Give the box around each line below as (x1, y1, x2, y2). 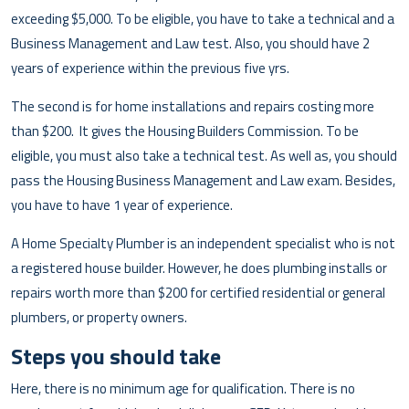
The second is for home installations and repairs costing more (11, 95, 374, 117)
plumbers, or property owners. (11, 306, 187, 328)
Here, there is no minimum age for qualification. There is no (11, 377, 355, 399)
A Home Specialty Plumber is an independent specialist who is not (11, 232, 395, 254)
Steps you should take (11, 339, 221, 372)
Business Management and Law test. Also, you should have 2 (11, 32, 370, 54)
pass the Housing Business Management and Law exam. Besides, (11, 169, 395, 191)
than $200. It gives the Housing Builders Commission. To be (11, 120, 359, 142)
